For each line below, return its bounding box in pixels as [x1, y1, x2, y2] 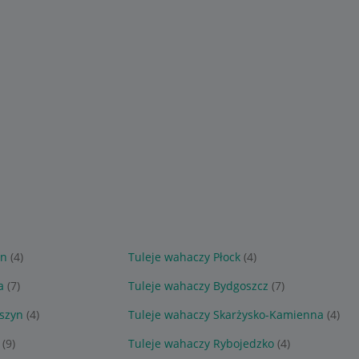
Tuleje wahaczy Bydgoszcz [127, 278, 268, 293]
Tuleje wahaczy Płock [127, 249, 240, 264]
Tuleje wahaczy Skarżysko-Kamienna [127, 307, 324, 322]
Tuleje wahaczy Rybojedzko [127, 336, 274, 351]
